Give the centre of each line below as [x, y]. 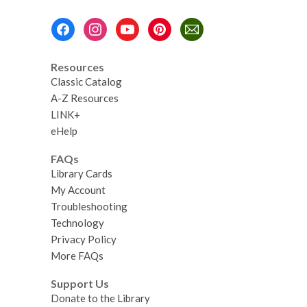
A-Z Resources [84, 98]
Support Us [79, 283]
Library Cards [81, 173]
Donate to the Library [100, 298]
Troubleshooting [89, 206]
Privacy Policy [83, 239]
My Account [78, 189]
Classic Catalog [86, 82]
